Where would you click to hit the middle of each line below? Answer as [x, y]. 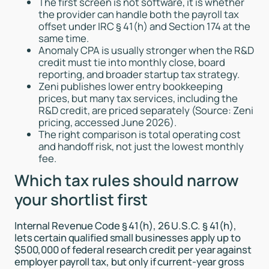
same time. [63, 38]
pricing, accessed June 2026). [107, 122]
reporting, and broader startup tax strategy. [139, 74]
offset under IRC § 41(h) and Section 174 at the [144, 26]
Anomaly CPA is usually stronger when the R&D [146, 50]
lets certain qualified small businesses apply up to [127, 237]
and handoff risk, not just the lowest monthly [141, 146]
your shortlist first [81, 199]
